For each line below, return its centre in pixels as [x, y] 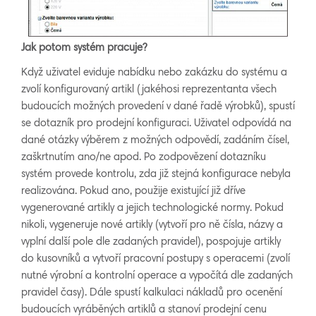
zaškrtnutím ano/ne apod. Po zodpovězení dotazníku [144, 158]
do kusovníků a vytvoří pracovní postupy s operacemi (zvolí [156, 260]
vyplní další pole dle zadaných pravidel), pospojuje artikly [151, 243]
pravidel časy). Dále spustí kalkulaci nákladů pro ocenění [152, 293]
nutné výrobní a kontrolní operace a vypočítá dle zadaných [157, 276]
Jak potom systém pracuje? [84, 49]
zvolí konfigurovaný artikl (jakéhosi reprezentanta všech [149, 90]
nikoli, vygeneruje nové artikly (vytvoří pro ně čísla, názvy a [152, 226]
